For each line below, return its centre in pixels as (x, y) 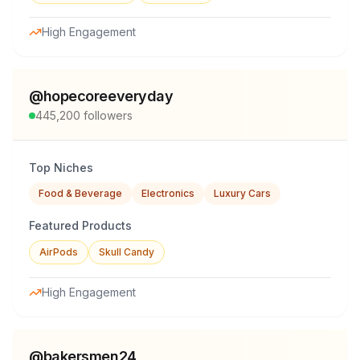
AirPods (59, 252)
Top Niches (61, 168)
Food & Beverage (80, 193)
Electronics (168, 193)
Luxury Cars (242, 193)
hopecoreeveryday (108, 96)
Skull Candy (127, 252)
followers (106, 115)
